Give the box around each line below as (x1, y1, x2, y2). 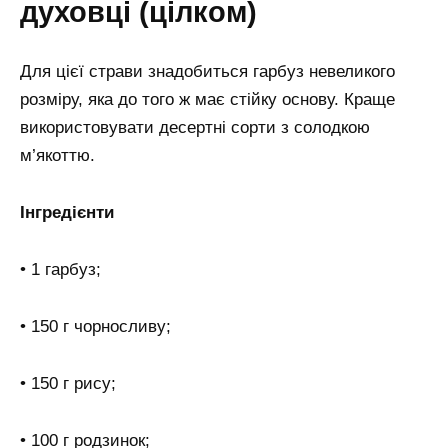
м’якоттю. (20, 146, 95, 166)
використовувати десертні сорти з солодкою (20, 118, 370, 138)
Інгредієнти (20, 203, 114, 223)
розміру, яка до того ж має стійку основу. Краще (20, 90, 395, 110)
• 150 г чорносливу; (20, 316, 171, 336)
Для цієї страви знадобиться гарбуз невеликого (20, 62, 395, 82)
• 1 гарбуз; (20, 260, 101, 280)
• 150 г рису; (20, 373, 116, 393)
